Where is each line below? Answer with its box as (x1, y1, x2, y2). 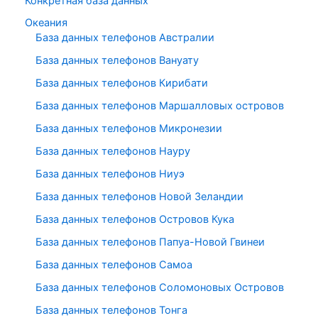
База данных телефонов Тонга (35, 303, 187, 317)
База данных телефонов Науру (35, 145, 190, 158)
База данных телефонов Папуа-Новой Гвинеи (35, 235, 265, 248)
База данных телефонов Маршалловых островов (35, 99, 284, 113)
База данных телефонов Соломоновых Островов (35, 280, 284, 294)
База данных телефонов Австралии (35, 31, 214, 45)
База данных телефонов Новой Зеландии (35, 190, 243, 204)
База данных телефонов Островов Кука (35, 212, 234, 226)
